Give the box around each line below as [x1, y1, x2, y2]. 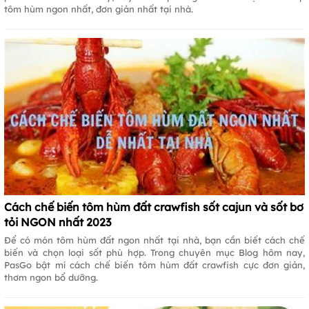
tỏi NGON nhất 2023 [4, 215, 111, 229]
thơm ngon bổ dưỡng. [4, 271, 98, 283]
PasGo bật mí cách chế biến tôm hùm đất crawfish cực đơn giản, [4, 259, 305, 270]
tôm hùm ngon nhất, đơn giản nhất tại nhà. [4, 3, 193, 15]
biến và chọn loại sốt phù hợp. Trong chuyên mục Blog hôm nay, [4, 246, 305, 258]
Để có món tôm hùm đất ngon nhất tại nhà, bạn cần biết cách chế [4, 234, 305, 246]
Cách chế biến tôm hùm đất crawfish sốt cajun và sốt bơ [4, 199, 303, 214]
